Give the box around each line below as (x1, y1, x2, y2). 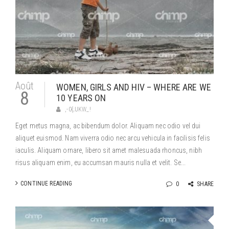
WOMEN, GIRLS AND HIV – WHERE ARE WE (56, 82, 211, 93)
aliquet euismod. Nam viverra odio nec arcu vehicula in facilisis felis (15, 134, 210, 142)
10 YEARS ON (56, 93, 106, 103)
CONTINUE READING (20, 180, 73, 187)
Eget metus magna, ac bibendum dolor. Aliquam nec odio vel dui (15, 122, 201, 130)
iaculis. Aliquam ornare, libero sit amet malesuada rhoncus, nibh (15, 146, 202, 154)
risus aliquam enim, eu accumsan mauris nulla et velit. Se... (15, 158, 186, 167)
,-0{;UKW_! (65, 106, 91, 113)
